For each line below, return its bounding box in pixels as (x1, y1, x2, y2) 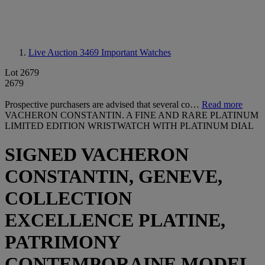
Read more (202, 99, 243, 109)
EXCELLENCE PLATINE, (5, 209, 225, 231)
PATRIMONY (5, 231, 120, 253)
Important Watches (101, 47, 171, 57)
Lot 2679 (5, 67, 39, 77)
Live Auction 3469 (28, 47, 101, 57)
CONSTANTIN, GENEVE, (5, 166, 222, 188)
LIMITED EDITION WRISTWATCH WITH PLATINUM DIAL (5, 121, 254, 131)
